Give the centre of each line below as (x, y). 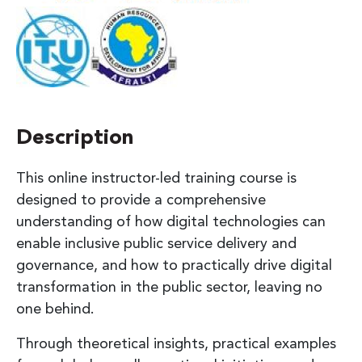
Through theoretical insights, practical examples (176, 344)
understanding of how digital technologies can (171, 222)
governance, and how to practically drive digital (174, 265)
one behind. (57, 309)
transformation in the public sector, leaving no (169, 287)
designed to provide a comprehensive (141, 200)
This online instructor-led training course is (156, 178)
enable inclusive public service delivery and (156, 244)
